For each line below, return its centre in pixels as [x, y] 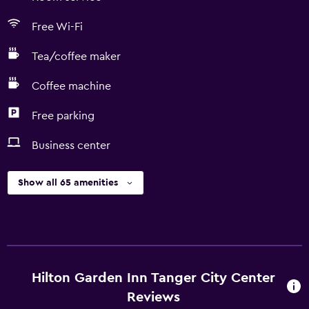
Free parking [63, 116]
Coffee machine [71, 86]
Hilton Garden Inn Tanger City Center [154, 278]
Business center [71, 146]
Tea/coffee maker [76, 57]
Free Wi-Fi [57, 27]
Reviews [154, 297]
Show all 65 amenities [68, 183]
